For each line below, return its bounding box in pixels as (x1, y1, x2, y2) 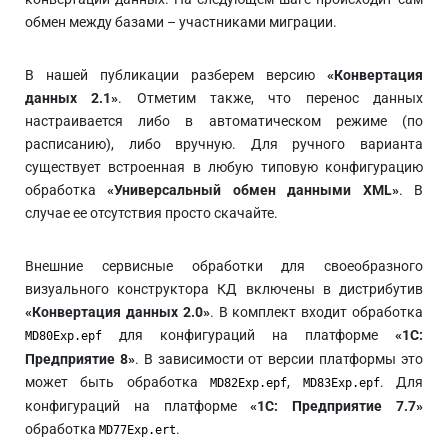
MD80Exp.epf (25, 329, 102, 343)
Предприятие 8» (25, 351, 135, 367)
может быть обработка (25, 374, 211, 390)
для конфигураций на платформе (102, 327, 395, 343)
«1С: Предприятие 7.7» (250, 398, 424, 414)
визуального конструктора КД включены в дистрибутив (25, 281, 423, 297)
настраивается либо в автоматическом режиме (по (25, 113, 423, 129)
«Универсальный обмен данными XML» (107, 182, 399, 198)
